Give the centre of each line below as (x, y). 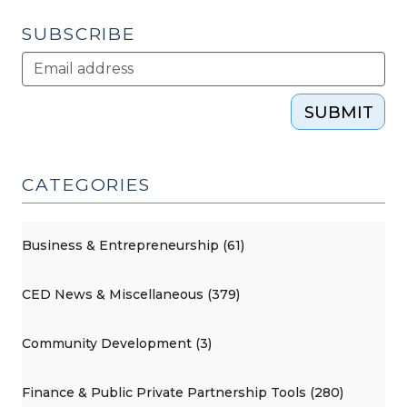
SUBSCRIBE (79, 34)
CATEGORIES (87, 184)
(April (177, 48)
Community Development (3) (117, 344)
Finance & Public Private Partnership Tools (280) (183, 393)
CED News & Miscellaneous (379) (131, 295)
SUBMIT (339, 112)
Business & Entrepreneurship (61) (133, 246)
